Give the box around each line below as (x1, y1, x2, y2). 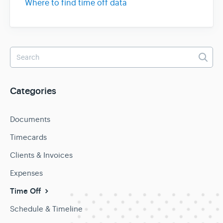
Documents (10, 114, 50, 124)
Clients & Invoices (10, 150, 73, 160)
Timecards (10, 132, 47, 142)
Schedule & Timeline (10, 204, 83, 214)
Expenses (10, 168, 43, 178)
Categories (10, 86, 56, 98)
